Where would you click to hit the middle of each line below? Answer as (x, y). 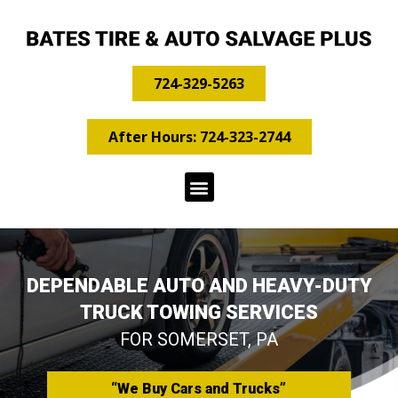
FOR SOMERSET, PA (199, 339)
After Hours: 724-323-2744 (199, 137)
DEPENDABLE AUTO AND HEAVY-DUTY (199, 285)
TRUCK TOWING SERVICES (199, 312)
